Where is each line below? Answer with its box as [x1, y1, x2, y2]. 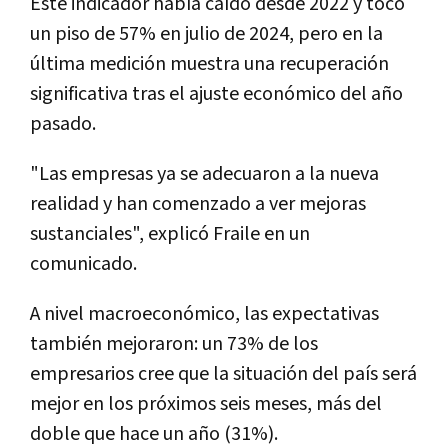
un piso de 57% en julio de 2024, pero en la [30, 20, 383, 47]
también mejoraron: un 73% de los [30, 330, 318, 357]
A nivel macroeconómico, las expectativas [30, 300, 379, 327]
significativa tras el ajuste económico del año [30, 80, 403, 107]
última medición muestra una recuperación [30, 50, 389, 77]
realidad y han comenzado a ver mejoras [30, 190, 366, 217]
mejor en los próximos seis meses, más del [30, 390, 382, 417]
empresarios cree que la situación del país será [30, 360, 417, 387]
